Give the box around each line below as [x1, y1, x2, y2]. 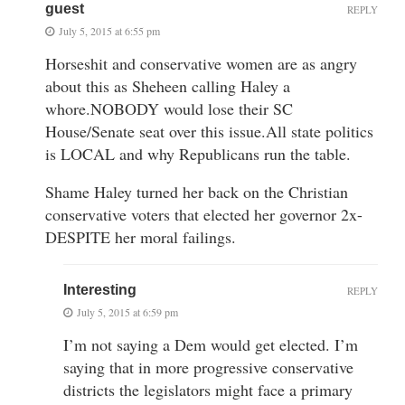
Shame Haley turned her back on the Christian [45, 180, 348, 202]
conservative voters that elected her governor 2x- [45, 202, 363, 225]
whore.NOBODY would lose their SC [45, 97, 293, 119]
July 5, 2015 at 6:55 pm [59, 23, 160, 38]
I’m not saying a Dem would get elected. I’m [63, 333, 358, 355]
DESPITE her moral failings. [45, 225, 236, 248]
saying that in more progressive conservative [63, 355, 353, 378]
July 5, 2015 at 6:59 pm [77, 304, 178, 319]
